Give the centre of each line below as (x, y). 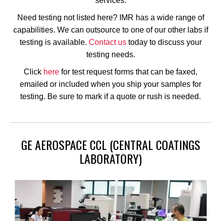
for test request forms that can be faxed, (128, 72)
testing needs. (110, 54)
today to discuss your (164, 42)
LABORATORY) (110, 158)
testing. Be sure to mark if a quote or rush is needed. (110, 96)
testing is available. (54, 42)
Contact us (107, 42)
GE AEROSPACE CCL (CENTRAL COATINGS (110, 144)
